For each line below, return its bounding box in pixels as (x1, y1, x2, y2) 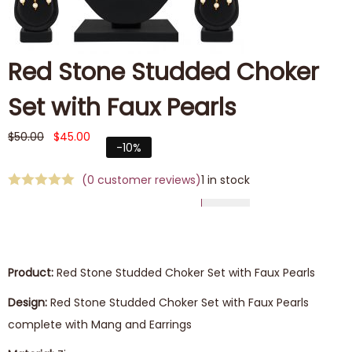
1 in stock (201, 172, 250, 188)
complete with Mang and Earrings (8, 317, 192, 332)
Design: (8, 295, 47, 310)
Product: (8, 265, 57, 280)
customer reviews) (94, 172, 201, 188)
